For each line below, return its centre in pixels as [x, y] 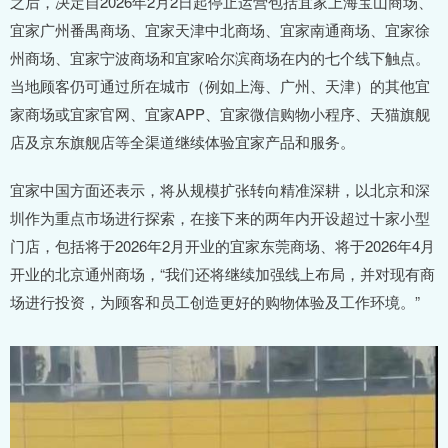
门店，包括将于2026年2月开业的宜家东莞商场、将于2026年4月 [222, 245]
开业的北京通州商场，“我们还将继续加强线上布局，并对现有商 [222, 273]
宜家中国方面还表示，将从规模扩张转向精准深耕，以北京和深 [220, 189]
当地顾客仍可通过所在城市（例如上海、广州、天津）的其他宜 [220, 85]
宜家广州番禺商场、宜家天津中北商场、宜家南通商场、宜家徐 [220, 29]
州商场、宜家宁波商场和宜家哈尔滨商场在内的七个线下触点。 [220, 57]
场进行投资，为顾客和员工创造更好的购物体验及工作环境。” [215, 301]
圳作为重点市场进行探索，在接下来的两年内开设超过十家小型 [220, 217]
